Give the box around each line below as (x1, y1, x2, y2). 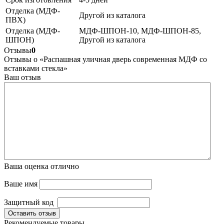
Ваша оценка (4, 161, 50, 170)
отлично (50, 161, 79, 170)
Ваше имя (4, 179, 37, 188)
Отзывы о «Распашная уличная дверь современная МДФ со (4, 54, 207, 63)
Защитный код (4, 197, 53, 206)
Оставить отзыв (8, 209, 56, 217)
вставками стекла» (4, 63, 67, 72)
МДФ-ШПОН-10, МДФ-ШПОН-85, (79, 26, 201, 35)
